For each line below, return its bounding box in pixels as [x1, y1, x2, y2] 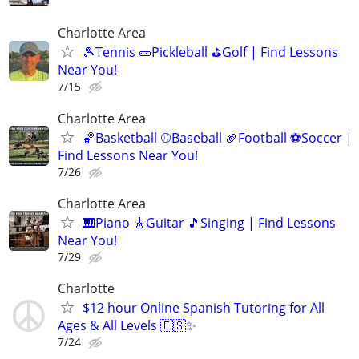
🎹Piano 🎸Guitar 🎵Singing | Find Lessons [83, 213, 336, 232]
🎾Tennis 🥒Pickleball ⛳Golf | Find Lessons [83, 43, 338, 62]
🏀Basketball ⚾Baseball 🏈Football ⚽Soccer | [83, 128, 353, 147]
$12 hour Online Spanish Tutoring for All [83, 298, 325, 317]
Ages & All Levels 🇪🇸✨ [58, 316, 196, 334]
